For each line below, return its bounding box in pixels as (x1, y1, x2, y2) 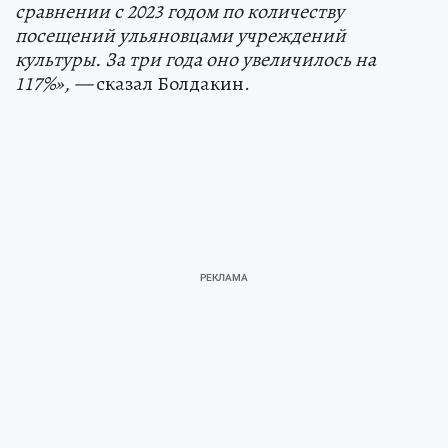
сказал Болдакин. (92, 69, 250, 97)
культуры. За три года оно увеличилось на (15, 45, 376, 73)
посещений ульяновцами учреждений (15, 21, 346, 49)
